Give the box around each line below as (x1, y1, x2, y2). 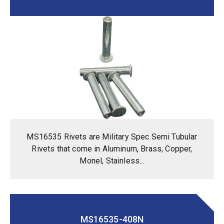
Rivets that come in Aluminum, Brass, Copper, (31, 143, 192, 153)
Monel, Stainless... (79, 155, 144, 165)
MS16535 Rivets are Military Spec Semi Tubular (26, 131, 197, 141)
